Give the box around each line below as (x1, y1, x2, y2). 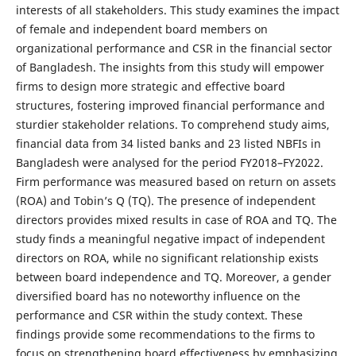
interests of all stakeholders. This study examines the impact (15, 2, 339, 17)
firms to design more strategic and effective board (15, 78, 285, 94)
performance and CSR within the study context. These (15, 307, 303, 323)
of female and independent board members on (15, 21, 268, 37)
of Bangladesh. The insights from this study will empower (15, 59, 324, 75)
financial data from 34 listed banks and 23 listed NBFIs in (15, 135, 321, 151)
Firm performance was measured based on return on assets (15, 173, 336, 189)
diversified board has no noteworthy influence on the (15, 288, 300, 304)
